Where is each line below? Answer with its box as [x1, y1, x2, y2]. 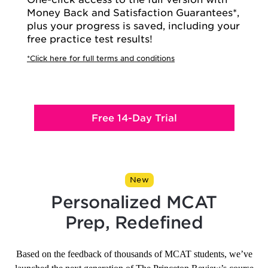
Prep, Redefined [65, 212, 203, 233]
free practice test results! [27, 33, 153, 45]
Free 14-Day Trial [91, 112, 177, 124]
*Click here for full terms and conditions [27, 54, 175, 63]
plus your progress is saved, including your [27, 20, 240, 32]
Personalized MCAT [51, 192, 217, 213]
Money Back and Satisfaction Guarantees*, [27, 7, 239, 19]
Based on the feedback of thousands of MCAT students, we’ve [16, 249, 252, 260]
